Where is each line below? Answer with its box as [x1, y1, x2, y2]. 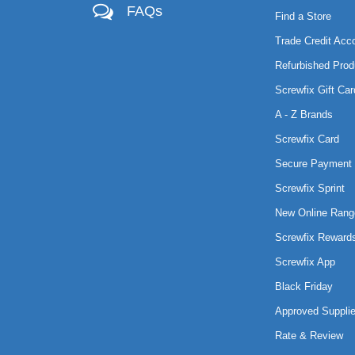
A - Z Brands [274, 109, 333, 120]
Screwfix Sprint [274, 182, 345, 194]
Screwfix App [274, 256, 335, 268]
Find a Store [274, 10, 331, 22]
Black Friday [274, 281, 333, 292]
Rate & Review [274, 330, 343, 342]
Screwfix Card [274, 133, 339, 145]
